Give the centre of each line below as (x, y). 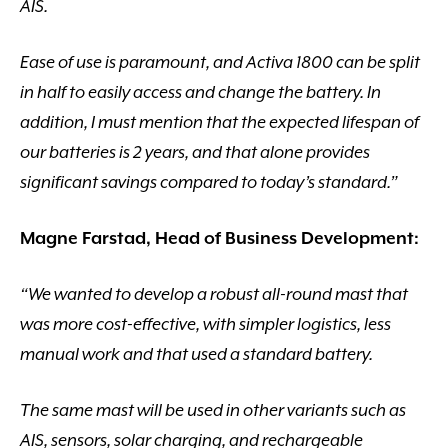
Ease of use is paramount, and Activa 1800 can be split (220, 62)
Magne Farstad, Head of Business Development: (219, 238)
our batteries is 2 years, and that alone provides (195, 152)
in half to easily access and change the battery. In (200, 92)
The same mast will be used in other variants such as (213, 410)
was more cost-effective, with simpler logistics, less (205, 324)
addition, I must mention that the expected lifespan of (219, 122)
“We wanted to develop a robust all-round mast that (214, 294)
